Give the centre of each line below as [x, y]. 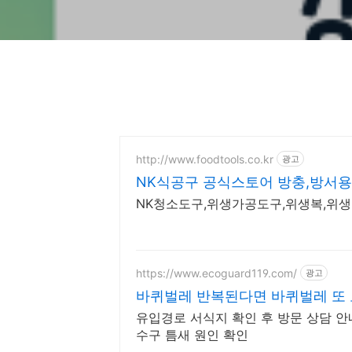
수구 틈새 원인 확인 [192, 335]
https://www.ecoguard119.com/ [216, 273]
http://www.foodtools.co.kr [205, 159]
